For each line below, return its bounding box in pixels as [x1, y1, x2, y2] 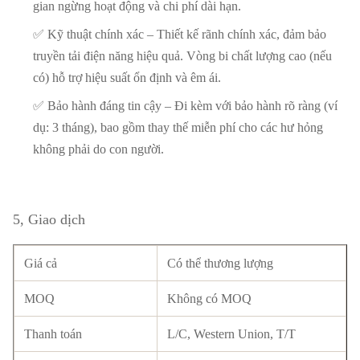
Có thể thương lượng [167, 256, 273, 271]
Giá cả [24, 256, 57, 271]
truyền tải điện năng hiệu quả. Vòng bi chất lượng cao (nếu [33, 49, 332, 63]
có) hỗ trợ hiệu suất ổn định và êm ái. [33, 71, 221, 85]
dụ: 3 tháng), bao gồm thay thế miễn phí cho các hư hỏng [33, 121, 323, 135]
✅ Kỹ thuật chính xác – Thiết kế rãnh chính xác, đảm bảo [33, 27, 326, 42]
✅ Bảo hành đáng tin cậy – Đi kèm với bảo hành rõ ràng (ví [33, 99, 337, 113]
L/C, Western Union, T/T [167, 327, 296, 342]
